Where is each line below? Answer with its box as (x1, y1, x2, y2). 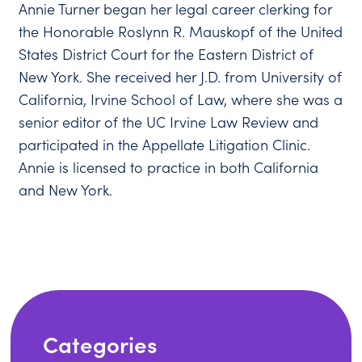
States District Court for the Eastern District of (19, 44, 314, 64)
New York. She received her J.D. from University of (19, 67, 343, 86)
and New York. (19, 180, 113, 200)
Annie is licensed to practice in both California (19, 158, 319, 177)
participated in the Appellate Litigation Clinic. (19, 135, 311, 154)
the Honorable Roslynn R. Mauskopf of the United (19, 22, 343, 41)
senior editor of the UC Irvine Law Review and (19, 112, 319, 132)
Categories (43, 328, 158, 359)
